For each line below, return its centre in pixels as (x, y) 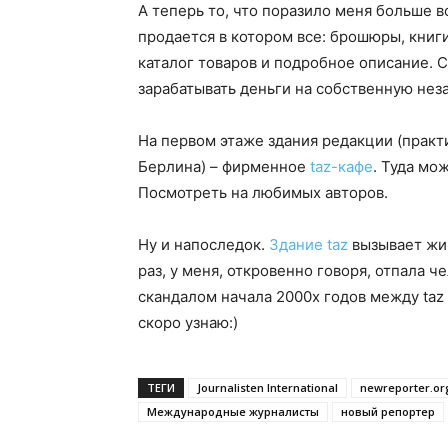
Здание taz (308, 244)
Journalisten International (267, 387)
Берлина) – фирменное (222, 166)
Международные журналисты (233, 411)
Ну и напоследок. (203, 244)
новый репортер (388, 411)
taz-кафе (339, 166)
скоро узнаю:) (188, 322)
